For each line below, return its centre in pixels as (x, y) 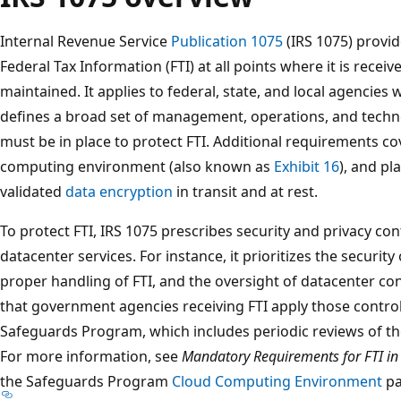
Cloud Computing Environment (277, 381)
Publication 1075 (227, 41)
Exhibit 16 (307, 166)
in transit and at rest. (245, 191)
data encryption (119, 191)
